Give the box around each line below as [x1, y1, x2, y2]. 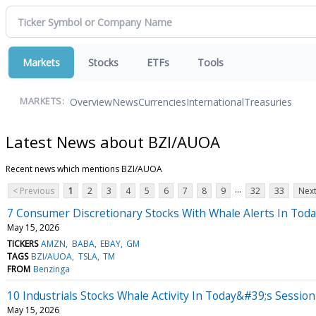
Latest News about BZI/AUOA [6, 130, 220, 152]
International [186, 95, 244, 109]
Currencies [138, 95, 186, 109]
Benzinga [33, 262, 71, 275]
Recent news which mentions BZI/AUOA [6, 162, 162, 175]
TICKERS [7, 237, 38, 250]
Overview [70, 95, 112, 109]
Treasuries [244, 95, 292, 109]
